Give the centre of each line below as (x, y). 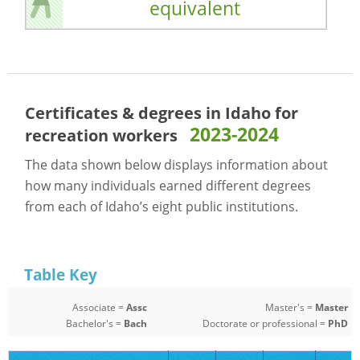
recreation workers (102, 135)
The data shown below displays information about (177, 164)
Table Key (61, 275)
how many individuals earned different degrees (168, 185)
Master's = (290, 307)
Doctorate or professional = (265, 323)
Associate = (100, 307)
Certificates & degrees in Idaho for (162, 112)
